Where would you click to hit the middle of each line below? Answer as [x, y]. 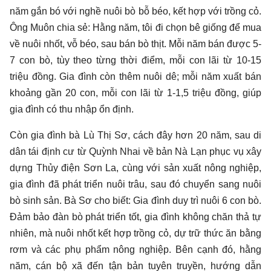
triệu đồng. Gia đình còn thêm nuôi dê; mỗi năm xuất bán [135, 77]
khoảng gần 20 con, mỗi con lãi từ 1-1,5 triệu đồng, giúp [135, 93]
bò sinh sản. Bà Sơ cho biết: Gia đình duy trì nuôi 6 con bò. [135, 201]
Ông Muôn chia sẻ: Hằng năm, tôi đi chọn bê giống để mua [135, 28]
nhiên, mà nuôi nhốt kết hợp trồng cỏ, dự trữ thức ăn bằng [135, 233]
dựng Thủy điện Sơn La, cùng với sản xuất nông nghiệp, [135, 168]
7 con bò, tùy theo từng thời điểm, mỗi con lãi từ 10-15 [135, 60]
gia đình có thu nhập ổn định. [72, 109]
